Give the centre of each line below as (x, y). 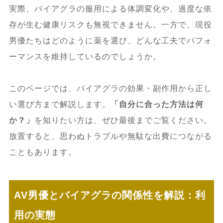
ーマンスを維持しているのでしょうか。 (85, 56)
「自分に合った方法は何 (157, 104)
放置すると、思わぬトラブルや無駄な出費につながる (110, 136)
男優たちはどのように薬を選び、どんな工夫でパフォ (110, 40)
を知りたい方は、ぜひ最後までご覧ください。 (123, 120)
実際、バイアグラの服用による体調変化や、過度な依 (110, 8)
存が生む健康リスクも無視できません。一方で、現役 (110, 24)
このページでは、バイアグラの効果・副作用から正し (110, 88)
